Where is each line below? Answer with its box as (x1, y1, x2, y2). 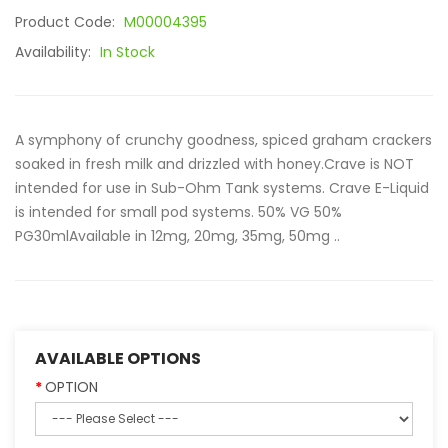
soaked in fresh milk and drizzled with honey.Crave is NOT (15, 154, 414, 174)
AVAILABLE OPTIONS (35, 347, 201, 370)
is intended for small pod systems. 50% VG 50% (15, 202, 342, 222)
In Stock (100, 42, 155, 62)
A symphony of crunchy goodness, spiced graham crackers (15, 130, 432, 150)
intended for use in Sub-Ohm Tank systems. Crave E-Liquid (15, 178, 429, 198)
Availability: (15, 42, 95, 62)
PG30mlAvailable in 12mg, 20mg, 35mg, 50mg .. (15, 226, 340, 246)
